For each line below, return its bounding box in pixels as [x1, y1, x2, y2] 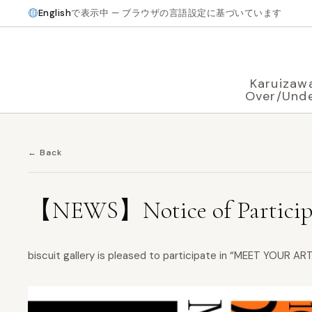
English [38, 7, 72, 19]
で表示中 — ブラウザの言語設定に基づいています [71, 7, 282, 19]
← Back [28, 147, 62, 158]
